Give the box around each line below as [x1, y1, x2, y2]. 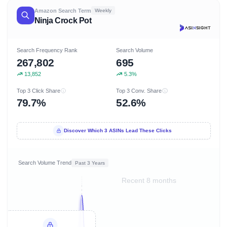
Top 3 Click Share [16, 87, 60, 94]
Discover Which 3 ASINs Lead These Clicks [64, 128, 172, 134]
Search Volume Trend [18, 160, 71, 166]
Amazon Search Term [34, 7, 91, 14]
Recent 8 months [122, 176, 177, 184]
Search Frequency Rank [16, 47, 78, 54]
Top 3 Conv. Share [116, 87, 162, 94]
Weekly [94, 7, 111, 13]
